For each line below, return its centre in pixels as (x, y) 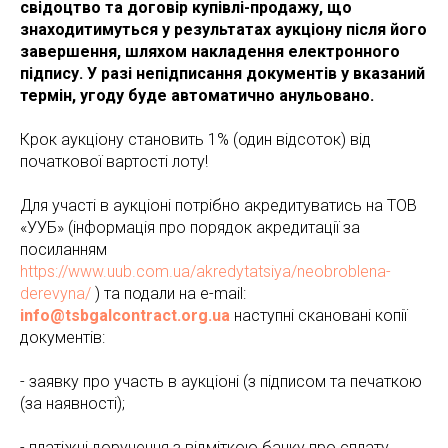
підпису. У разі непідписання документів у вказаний (222, 73)
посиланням (63, 249)
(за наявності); (72, 403)
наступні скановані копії (320, 315)
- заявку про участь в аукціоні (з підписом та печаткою (221, 381)
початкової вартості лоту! (114, 161)
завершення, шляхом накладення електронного (210, 51)
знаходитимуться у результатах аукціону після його (223, 29)
